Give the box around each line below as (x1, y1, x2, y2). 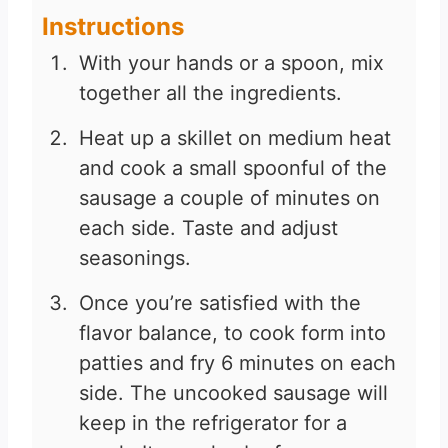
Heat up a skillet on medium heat (79, 126, 391, 151)
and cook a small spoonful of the (79, 156, 387, 181)
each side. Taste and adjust (79, 216, 338, 241)
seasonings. (79, 246, 191, 271)
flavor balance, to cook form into (79, 321, 386, 346)
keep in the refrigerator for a (79, 411, 347, 436)
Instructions (42, 12, 184, 42)
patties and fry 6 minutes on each (79, 351, 396, 376)
